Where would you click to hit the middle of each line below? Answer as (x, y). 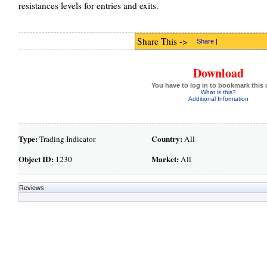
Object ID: (36, 159)
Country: (167, 139)
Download (218, 73)
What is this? (218, 92)
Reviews (31, 188)
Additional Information (218, 99)
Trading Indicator (66, 139)
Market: (165, 159)
